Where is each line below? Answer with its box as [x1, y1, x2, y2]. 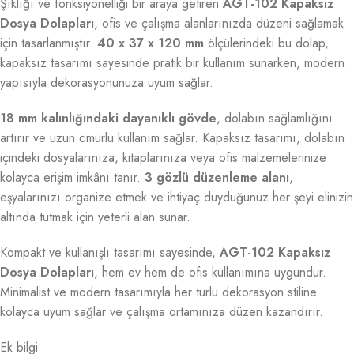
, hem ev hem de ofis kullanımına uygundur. [94, 263, 326, 282]
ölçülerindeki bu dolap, [204, 34, 329, 53]
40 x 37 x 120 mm [97, 34, 204, 53]
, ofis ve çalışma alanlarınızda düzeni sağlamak [94, 14, 344, 33]
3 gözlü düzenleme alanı [145, 168, 289, 187]
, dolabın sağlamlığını [217, 109, 333, 128]
